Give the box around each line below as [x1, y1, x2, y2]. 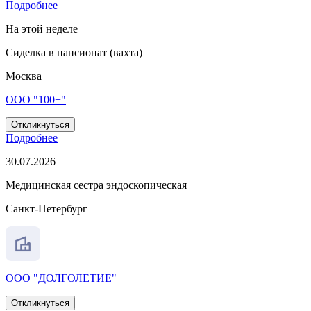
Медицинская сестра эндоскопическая [6, 179, 187, 192]
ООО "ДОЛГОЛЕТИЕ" [6, 272, 117, 285]
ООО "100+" [6, 94, 66, 106]
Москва [6, 70, 42, 83]
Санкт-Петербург [6, 203, 87, 215]
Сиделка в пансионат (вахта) [6, 47, 142, 59]
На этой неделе [6, 23, 78, 35]
